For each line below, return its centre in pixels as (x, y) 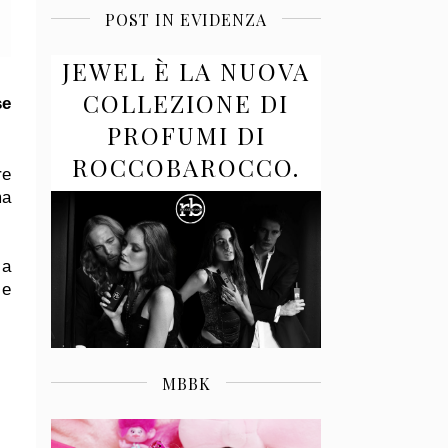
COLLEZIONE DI (186, 102)
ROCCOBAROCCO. (186, 166)
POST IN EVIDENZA (186, 19)
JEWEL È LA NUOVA (186, 70)
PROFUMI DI (186, 134)
